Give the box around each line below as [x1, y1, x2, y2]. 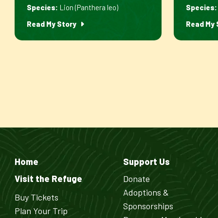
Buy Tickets [15, 192, 58, 202]
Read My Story [27, 19, 78, 28]
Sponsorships [123, 200, 173, 211]
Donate [123, 173, 150, 184]
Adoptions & [123, 187, 169, 198]
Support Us [123, 156, 170, 167]
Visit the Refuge [15, 173, 82, 184]
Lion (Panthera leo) [58, 3, 118, 12]
